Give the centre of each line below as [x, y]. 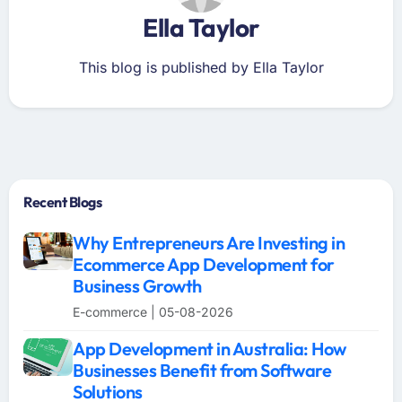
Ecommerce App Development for [204, 265]
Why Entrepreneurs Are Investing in [209, 243]
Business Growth [137, 286]
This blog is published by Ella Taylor [201, 68]
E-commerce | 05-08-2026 [153, 312]
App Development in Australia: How [210, 349]
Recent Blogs [62, 202]
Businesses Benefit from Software [202, 371]
